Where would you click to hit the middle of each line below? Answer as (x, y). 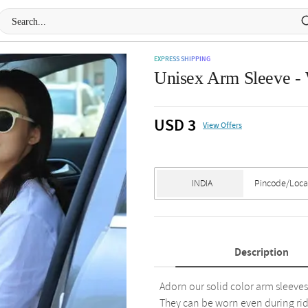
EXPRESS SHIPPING (182, 59)
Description (261, 252)
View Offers (222, 125)
